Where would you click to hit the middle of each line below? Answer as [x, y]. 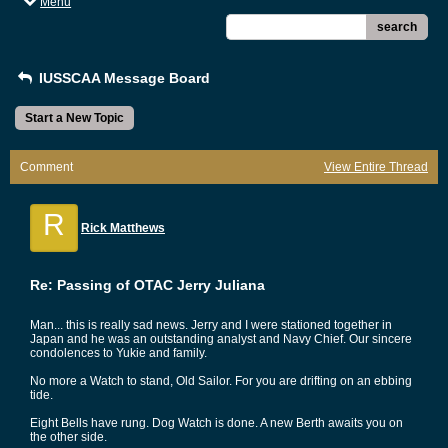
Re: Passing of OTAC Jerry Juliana [147, 285]
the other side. [68, 437]
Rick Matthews [123, 228]
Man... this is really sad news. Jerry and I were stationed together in [211, 325]
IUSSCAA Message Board [123, 78]
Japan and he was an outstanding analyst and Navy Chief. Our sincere [221, 339]
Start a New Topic [74, 118]
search [397, 27]
